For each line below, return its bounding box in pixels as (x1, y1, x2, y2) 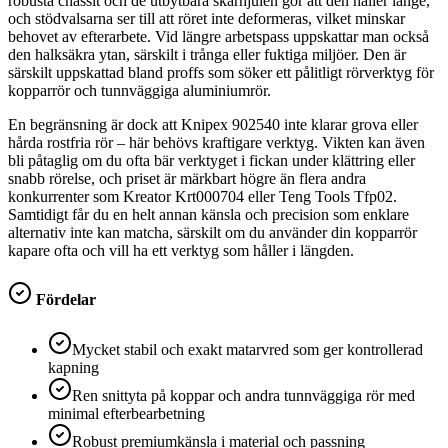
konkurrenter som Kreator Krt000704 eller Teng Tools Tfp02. (8, 188, 397, 206)
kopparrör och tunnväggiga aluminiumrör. (8, 82, 271, 100)
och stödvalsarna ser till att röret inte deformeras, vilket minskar (8, 10, 405, 28)
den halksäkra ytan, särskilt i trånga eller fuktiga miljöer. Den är (8, 46, 406, 64)
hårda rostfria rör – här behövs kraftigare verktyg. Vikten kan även (8, 134, 425, 152)
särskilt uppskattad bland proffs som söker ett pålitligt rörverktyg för (8, 64, 434, 82)
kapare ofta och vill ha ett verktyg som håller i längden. (8, 242, 354, 260)
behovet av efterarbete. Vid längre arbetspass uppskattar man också (8, 28, 429, 46)
